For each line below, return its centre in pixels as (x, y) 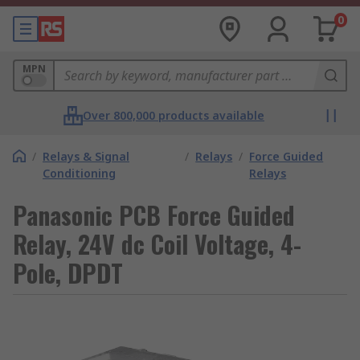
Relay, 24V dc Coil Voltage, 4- (157, 244)
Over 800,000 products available (174, 115)
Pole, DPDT (68, 273)
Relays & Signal (86, 156)
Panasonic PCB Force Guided (154, 215)
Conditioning (79, 173)
